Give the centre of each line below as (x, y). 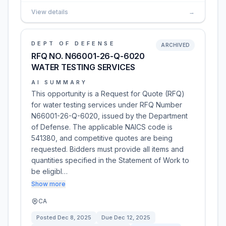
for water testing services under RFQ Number (107, 105)
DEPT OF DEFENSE (73, 43)
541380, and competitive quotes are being (102, 138)
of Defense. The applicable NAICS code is (102, 127)
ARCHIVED (175, 45)
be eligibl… (49, 171)
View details (50, 12)
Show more (48, 184)
